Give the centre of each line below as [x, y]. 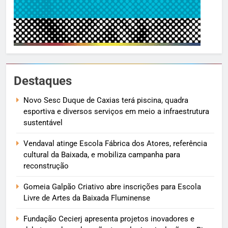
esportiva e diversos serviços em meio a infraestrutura [116, 111]
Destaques [43, 81]
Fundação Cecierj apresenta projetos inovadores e [109, 219]
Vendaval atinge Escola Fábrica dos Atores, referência [115, 143]
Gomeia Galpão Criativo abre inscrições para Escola [112, 187]
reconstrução [47, 166]
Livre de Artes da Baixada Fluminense [87, 198]
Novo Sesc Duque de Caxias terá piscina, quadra [106, 100]
